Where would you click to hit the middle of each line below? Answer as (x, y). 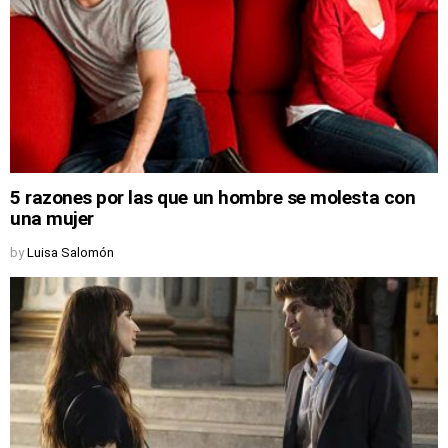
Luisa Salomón (70, 253)
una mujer (52, 219)
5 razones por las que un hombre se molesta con (213, 198)
